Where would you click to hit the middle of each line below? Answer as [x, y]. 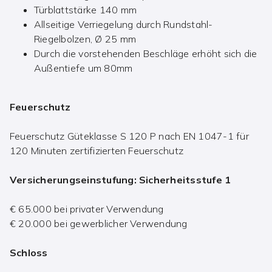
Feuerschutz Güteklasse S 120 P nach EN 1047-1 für [129, 136]
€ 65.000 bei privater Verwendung [87, 209]
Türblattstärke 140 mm [86, 10]
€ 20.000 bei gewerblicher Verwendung [99, 224]
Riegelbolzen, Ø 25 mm [85, 39]
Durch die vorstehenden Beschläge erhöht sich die [146, 54]
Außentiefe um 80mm [83, 68]
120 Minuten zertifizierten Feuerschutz [97, 151]
